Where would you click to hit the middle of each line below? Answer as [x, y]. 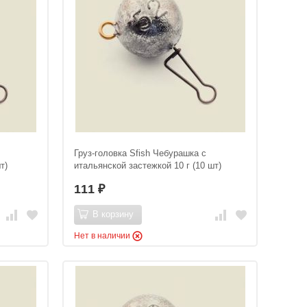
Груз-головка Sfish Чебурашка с [140, 153]
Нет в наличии [103, 236]
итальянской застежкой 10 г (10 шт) [148, 165]
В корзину [113, 214]
